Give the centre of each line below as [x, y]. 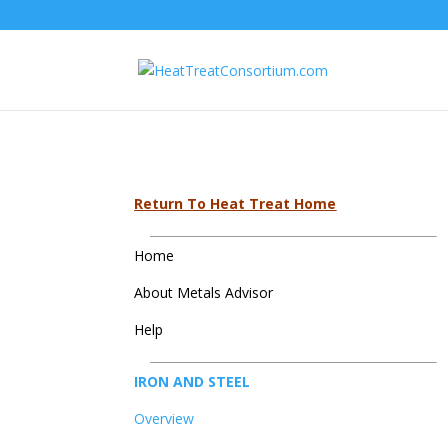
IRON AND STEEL [192, 381]
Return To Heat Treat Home [235, 203]
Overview [164, 418]
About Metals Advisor [204, 292]
